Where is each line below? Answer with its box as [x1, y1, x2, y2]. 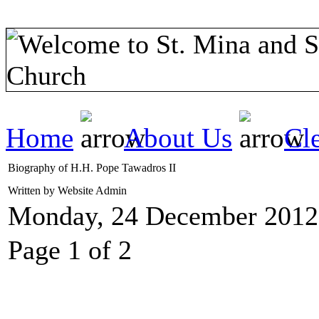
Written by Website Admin [8, 184, 130, 197]
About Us [124, 122, 232, 153]
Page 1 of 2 [8, 234, 132, 265]
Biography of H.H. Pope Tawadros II [8, 161, 176, 174]
